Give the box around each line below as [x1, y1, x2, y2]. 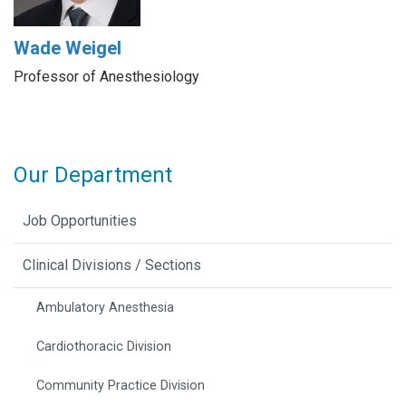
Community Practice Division [36, 377, 206, 393]
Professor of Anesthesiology [14, 68, 199, 86]
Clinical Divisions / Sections [23, 256, 201, 274]
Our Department [14, 161, 172, 188]
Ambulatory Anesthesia [36, 299, 175, 315]
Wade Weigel [14, 37, 121, 60]
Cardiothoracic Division [36, 338, 172, 354]
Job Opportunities [23, 211, 137, 229]
